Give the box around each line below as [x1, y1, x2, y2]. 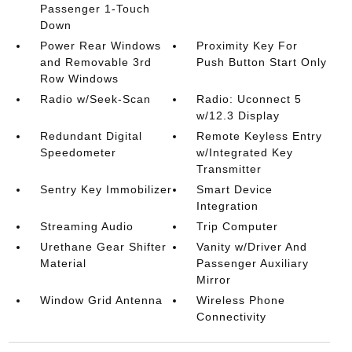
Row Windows [39, 71, 119, 85]
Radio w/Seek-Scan [39, 92, 151, 105]
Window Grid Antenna [39, 293, 163, 306]
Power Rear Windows [39, 38, 161, 52]
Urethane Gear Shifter [39, 240, 167, 253]
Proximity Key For [196, 38, 299, 52]
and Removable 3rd [39, 55, 152, 68]
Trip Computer [196, 219, 279, 233]
